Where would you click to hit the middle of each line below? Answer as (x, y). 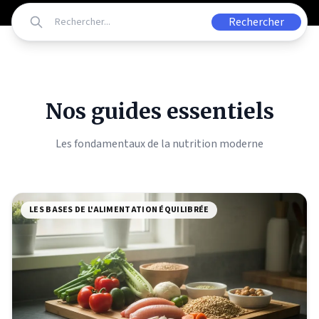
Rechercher (256, 22)
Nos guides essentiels (159, 111)
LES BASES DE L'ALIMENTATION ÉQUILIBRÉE (119, 210)
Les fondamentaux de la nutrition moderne (159, 144)
